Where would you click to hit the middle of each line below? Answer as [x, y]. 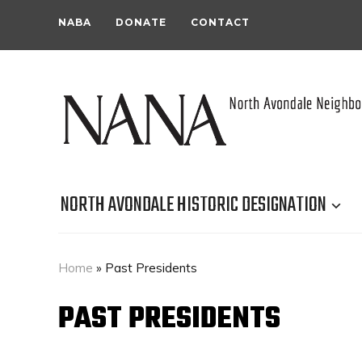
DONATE [141, 22]
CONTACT [220, 22]
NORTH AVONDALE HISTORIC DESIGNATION [194, 206]
